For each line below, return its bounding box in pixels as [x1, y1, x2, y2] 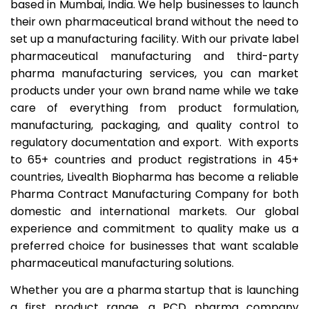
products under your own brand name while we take [10, 83, 299, 99]
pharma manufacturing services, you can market [10, 66, 299, 81]
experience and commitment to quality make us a [10, 221, 299, 237]
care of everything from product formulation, [10, 100, 299, 116]
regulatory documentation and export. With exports [10, 134, 299, 150]
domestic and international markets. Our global [10, 203, 299, 219]
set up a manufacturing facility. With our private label [10, 31, 299, 47]
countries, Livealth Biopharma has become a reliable [10, 169, 299, 185]
